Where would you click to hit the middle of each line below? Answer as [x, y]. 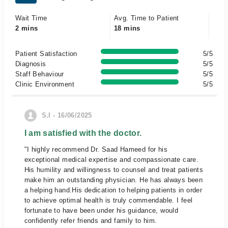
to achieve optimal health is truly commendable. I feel [108, 200]
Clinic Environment [45, 84]
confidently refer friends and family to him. [91, 221]
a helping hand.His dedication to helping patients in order [113, 190]
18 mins [127, 28]
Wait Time [31, 18]
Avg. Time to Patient [147, 18]
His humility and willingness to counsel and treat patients [114, 170]
